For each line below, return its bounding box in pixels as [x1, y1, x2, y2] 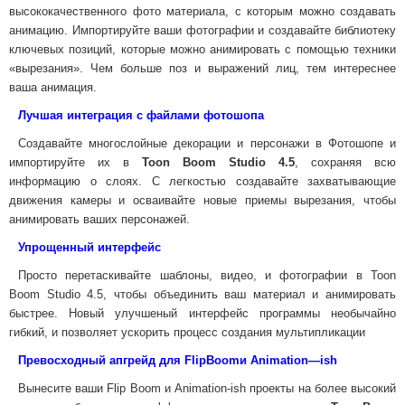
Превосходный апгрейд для [18, 353, 184, 367]
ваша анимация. [9, 80, 97, 94]
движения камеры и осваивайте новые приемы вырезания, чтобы [9, 193, 396, 207]
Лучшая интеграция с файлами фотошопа [18, 108, 264, 122]
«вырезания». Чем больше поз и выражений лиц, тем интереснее [9, 61, 396, 75]
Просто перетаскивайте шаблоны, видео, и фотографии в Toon [18, 268, 396, 282]
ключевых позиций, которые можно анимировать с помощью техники [9, 42, 396, 56]
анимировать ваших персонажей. [9, 212, 190, 226]
